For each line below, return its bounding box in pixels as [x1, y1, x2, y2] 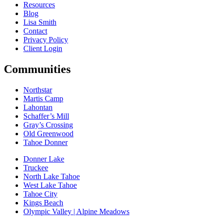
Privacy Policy [23, 36, 68, 44]
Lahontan [23, 103, 53, 112]
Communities [4, 63, 71, 76]
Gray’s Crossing [23, 121, 73, 129]
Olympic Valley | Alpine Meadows [23, 207, 129, 216]
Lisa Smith [23, 18, 56, 27]
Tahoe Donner [23, 138, 68, 147]
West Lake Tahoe [23, 181, 77, 190]
